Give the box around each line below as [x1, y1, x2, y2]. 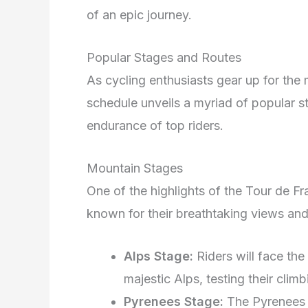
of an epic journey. [87, 8, 192, 23]
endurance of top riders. [87, 118, 223, 133]
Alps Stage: [124, 248, 193, 263]
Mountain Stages [87, 160, 183, 175]
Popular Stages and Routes [87, 49, 241, 65]
